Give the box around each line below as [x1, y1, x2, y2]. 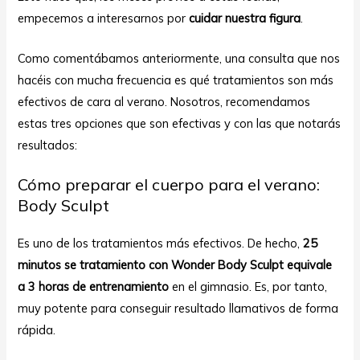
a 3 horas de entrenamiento [18, 279, 170, 295]
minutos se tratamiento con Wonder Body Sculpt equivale [18, 257, 333, 273]
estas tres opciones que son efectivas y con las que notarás [18, 116, 342, 132]
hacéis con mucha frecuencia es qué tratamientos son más [18, 72, 334, 88]
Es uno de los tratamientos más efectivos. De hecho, [18, 235, 301, 252]
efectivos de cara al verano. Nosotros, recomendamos [18, 94, 311, 110]
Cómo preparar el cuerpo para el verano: [18, 174, 321, 195]
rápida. [18, 322, 56, 338]
